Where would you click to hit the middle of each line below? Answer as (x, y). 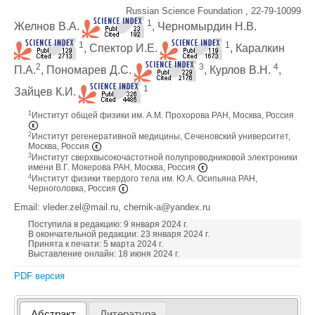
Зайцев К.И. (46, 91)
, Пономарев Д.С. (88, 70)
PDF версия (39, 276)
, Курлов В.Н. (239, 70)
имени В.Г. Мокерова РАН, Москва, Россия (113, 168)
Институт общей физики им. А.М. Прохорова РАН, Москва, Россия (163, 115)
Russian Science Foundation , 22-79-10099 (213, 11)
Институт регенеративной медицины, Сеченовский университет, (161, 136)
